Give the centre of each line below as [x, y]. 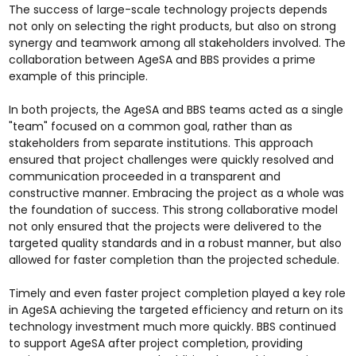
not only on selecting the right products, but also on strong [172, 26]
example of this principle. [78, 76]
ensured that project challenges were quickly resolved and [171, 160]
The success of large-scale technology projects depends [168, 10]
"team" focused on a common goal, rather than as [150, 126]
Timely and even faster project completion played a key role [177, 293]
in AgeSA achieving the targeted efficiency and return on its [176, 310]
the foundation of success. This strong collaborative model [173, 210]
